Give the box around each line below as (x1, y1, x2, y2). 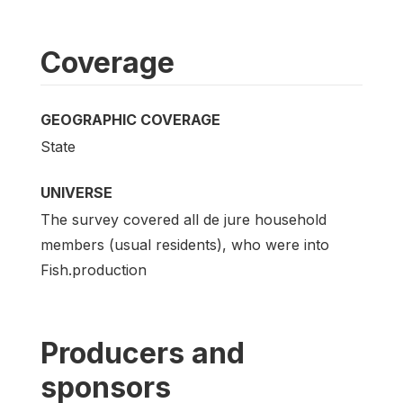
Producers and (40, 336, 245, 372)
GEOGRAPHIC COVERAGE (40, 110, 220, 129)
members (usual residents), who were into (40, 236, 329, 255)
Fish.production (40, 261, 147, 280)
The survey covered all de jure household (40, 210, 327, 229)
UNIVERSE (40, 184, 112, 202)
